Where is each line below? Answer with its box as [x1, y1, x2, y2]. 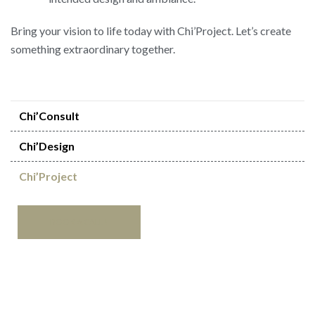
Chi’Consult [19, 109, 79, 122]
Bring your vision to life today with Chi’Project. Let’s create [11, 24, 291, 37]
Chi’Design [19, 139, 75, 153]
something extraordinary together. [11, 42, 175, 56]
